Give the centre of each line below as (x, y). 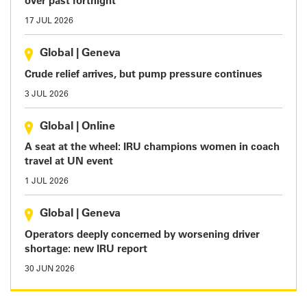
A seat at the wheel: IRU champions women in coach (152, 148)
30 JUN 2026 (50, 269)
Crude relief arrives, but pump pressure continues (144, 75)
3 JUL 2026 (47, 94)
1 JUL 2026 (47, 182)
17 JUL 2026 (49, 21)
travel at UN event (69, 162)
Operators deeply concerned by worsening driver (142, 235)
